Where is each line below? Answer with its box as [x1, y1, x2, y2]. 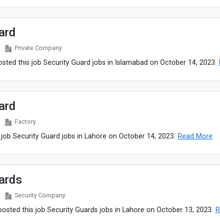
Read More [178, 132, 213, 140]
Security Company [14, 192, 65, 199]
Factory [14, 118, 36, 125]
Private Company [14, 44, 62, 52]
